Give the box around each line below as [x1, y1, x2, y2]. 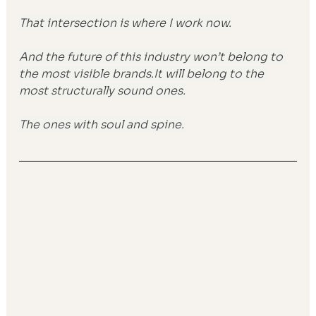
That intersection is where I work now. [19, 15, 232, 30]
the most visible [19, 66, 113, 81]
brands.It [112, 66, 163, 81]
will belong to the [162, 66, 267, 81]
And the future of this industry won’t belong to [19, 49, 286, 64]
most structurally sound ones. [19, 83, 186, 98]
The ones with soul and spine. [19, 116, 185, 132]
